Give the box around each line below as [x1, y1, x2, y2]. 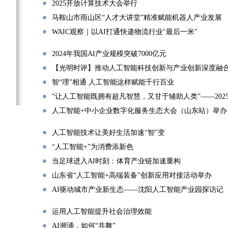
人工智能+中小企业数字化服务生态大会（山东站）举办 [52, 107, 227, 115]
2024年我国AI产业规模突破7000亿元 [52, 50, 166, 58]
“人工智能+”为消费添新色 [52, 143, 133, 151]
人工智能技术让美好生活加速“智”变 [52, 129, 165, 136]
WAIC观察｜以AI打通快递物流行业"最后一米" [52, 28, 197, 36]
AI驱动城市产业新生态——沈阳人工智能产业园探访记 [52, 186, 223, 193]
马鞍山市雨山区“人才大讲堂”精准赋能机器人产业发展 [52, 14, 222, 21]
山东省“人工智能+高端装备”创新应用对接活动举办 [52, 172, 212, 179]
